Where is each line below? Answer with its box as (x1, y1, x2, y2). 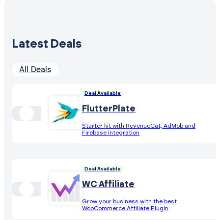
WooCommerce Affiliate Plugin (82, 205, 168, 211)
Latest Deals (12, 38, 82, 50)
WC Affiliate (82, 180, 135, 189)
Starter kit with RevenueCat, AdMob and (82, 122, 195, 129)
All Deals (19, 65, 51, 74)
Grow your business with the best (82, 198, 177, 204)
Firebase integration (82, 129, 139, 136)
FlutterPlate (82, 104, 136, 113)
